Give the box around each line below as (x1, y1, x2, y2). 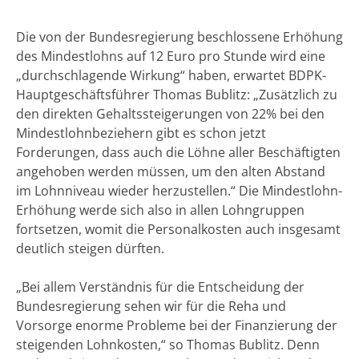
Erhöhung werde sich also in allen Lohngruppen (16, 200, 305, 219)
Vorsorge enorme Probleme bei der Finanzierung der (16, 316, 337, 334)
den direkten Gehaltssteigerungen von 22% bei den (16, 104, 325, 123)
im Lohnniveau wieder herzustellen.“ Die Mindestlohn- (16, 181, 342, 200)
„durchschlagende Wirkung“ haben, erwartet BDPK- (16, 66, 326, 84)
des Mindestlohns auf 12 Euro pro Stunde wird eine (16, 46, 325, 65)
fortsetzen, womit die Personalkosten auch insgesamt (16, 220, 341, 238)
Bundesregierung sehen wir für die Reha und (16, 296, 286, 315)
